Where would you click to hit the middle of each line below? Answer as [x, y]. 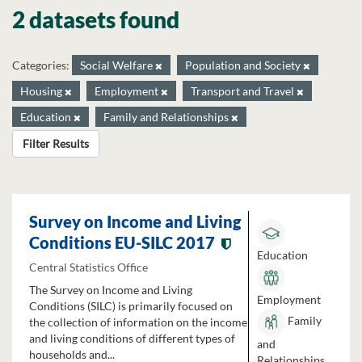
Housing [42, 91]
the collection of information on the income [138, 322]
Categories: [41, 65]
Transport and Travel [244, 91]
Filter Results [56, 143]
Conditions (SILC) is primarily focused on [131, 306]
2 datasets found [96, 19]
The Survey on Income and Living [111, 290]
